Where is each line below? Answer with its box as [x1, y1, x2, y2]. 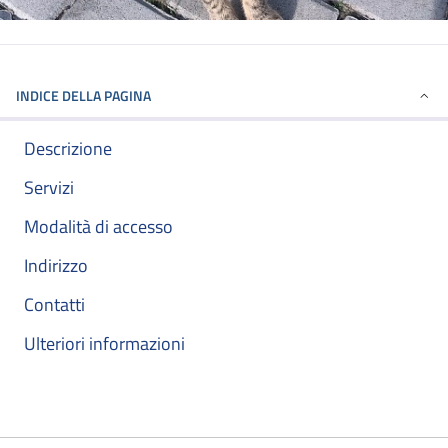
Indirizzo [24, 252, 88, 280]
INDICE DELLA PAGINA [16, 85, 151, 107]
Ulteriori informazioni [24, 330, 185, 358]
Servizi [24, 174, 74, 202]
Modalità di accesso [24, 213, 173, 241]
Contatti [24, 291, 85, 319]
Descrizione [24, 135, 112, 163]
